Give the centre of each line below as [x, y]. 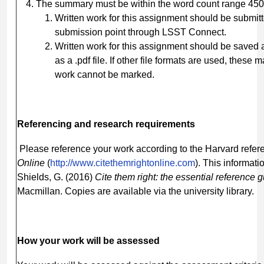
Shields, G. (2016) [56, 177]
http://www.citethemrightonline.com [123, 163]
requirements [165, 124]
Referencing [44, 124]
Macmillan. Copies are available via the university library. [136, 191]
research [113, 124]
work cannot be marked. [105, 74]
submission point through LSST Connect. [141, 32]
